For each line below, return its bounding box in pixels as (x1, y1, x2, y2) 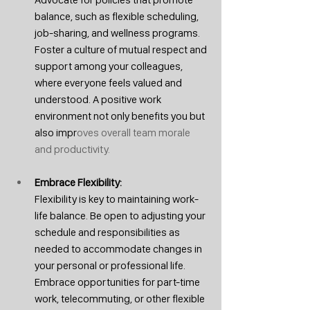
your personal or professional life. (35, 258, 188, 272)
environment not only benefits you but (35, 109, 207, 122)
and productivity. (35, 142, 110, 156)
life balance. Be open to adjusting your (35, 208, 208, 222)
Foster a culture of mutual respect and (35, 42, 209, 56)
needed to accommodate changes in (35, 241, 204, 255)
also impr (35, 125, 77, 139)
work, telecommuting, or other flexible (35, 291, 207, 305)
